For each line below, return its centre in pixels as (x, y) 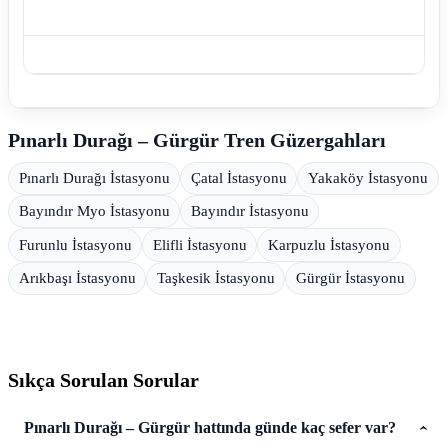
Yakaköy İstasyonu (367, 177)
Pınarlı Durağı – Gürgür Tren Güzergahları (197, 140)
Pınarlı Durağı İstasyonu (94, 177)
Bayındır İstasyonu (249, 211)
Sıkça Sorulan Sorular (103, 380)
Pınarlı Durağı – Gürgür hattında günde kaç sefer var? (210, 427)
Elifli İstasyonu (199, 244)
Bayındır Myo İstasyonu (94, 211)
